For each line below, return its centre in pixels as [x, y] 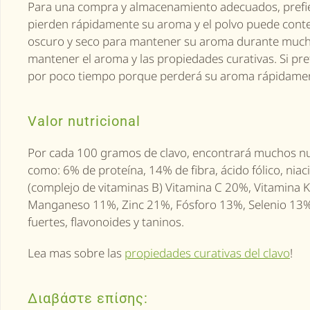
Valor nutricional [84, 121]
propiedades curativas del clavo [207, 253]
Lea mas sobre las [76, 253]
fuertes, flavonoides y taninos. [106, 222]
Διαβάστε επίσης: [88, 298]
